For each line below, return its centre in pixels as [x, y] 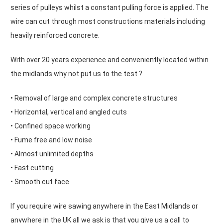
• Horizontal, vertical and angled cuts [69, 112]
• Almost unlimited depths [52, 154]
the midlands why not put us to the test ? [76, 74]
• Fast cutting [32, 168]
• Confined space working [51, 126]
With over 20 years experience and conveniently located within [110, 60]
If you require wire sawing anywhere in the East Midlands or [104, 206]
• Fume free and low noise [51, 140]
